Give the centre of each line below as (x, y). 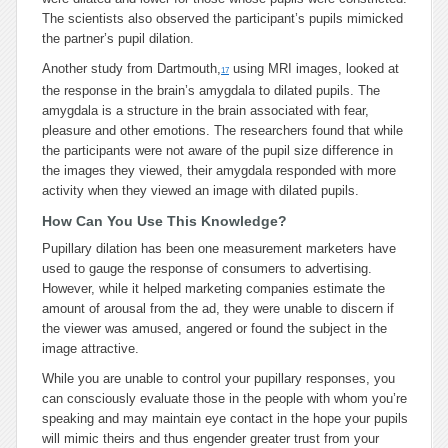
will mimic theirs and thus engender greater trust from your (210, 438)
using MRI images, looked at (314, 68)
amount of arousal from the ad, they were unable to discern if (218, 308)
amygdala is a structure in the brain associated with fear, (205, 110)
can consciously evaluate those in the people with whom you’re (224, 398)
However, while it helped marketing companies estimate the (213, 288)
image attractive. (90, 348)
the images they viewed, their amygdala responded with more (219, 170)
